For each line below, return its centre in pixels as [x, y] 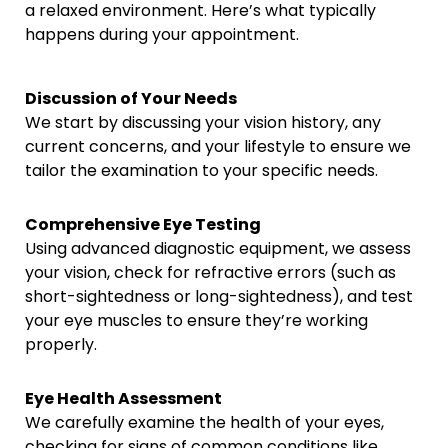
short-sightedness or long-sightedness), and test [219, 296]
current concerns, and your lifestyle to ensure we [218, 146]
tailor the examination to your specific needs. [202, 170]
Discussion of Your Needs [131, 98]
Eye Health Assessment [124, 398]
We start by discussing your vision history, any [203, 122]
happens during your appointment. [162, 34]
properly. [61, 344]
